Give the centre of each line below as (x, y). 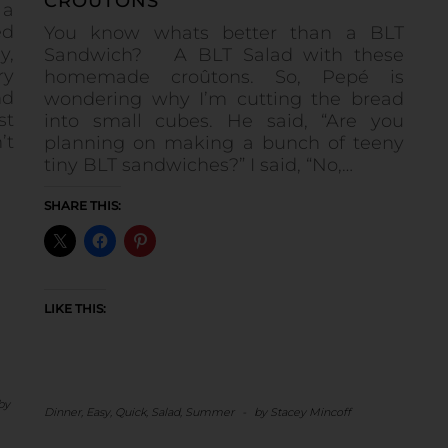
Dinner (62, 412)
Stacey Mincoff (310, 412)
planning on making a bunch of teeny (224, 143)
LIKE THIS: (75, 309)
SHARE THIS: (82, 206)
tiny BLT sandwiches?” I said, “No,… (198, 165)
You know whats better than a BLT (224, 33)
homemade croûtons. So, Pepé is (224, 77)
